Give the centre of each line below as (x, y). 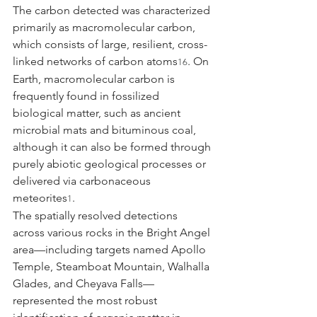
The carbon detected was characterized (113, 10)
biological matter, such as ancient (98, 113)
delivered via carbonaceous (83, 180)
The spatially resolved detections (97, 215)
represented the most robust (86, 300)
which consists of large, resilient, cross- (110, 44)
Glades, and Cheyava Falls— (83, 283)
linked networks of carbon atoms (95, 61)
